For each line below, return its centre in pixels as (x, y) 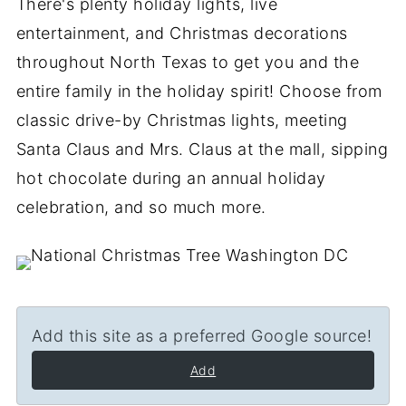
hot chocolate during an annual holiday (171, 178)
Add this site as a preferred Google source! (202, 336)
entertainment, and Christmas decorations (182, 33)
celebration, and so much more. (141, 207)
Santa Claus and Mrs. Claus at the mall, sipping (202, 149)
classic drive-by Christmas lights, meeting (182, 120)
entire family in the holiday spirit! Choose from (199, 91)
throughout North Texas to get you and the (188, 62)
